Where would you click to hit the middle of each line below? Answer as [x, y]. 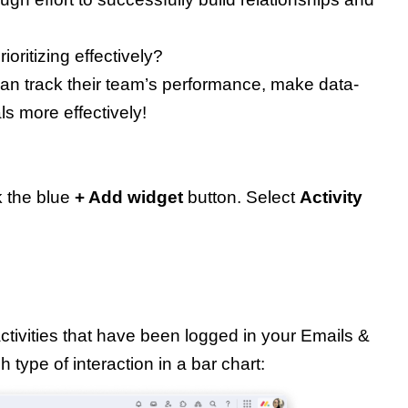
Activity [331, 198]
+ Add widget [129, 198]
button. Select [241, 198]
